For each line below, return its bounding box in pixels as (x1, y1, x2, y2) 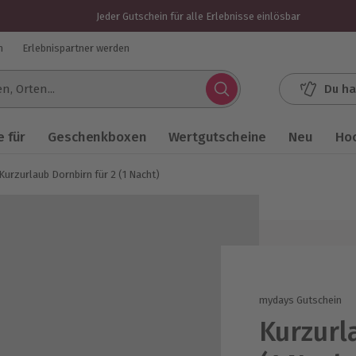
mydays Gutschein (259, 293, 342, 306)
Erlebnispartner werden (22, 41, 130, 54)
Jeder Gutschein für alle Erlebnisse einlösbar (95, 10, 300, 22)
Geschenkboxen (48, 129, 147, 145)
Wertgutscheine (168, 129, 267, 145)
